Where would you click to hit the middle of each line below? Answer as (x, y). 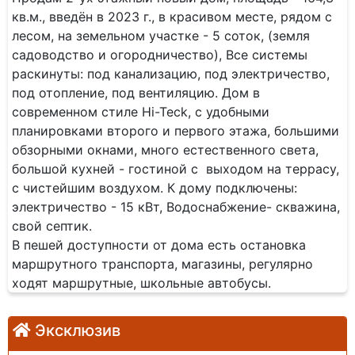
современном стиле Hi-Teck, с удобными (141, 112)
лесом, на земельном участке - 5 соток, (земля (161, 36)
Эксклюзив (78, 330)
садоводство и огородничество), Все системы (160, 55)
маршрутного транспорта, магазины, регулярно (162, 264)
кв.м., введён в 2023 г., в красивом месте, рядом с (172, 17)
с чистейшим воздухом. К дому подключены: (155, 188)
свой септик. (54, 226)
